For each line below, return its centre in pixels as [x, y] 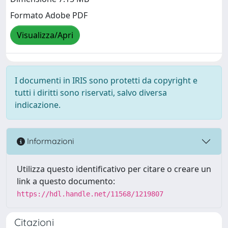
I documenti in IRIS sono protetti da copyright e [106, 80]
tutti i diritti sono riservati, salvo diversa [91, 92]
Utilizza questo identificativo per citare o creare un [114, 169]
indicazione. [38, 105]
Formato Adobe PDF [49, 16]
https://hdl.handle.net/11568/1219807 [90, 194]
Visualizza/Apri [45, 35]
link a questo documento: [66, 181]
